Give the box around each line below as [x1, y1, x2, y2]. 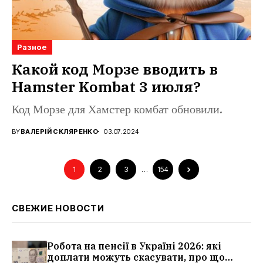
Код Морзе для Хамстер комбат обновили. [12, 103, 222, 117]
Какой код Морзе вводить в [12, 59, 218, 79]
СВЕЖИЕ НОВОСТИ [12, 202, 104, 214]
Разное [17, 42, 47, 52]
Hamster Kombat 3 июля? [12, 76, 201, 96]
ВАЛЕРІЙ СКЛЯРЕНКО [20, 127, 99, 136]
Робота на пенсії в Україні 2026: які [47, 240, 221, 252]
